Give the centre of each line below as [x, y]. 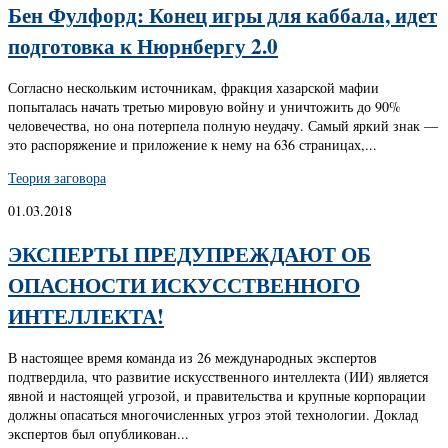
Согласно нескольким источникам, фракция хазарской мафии [193, 88]
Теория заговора [57, 178]
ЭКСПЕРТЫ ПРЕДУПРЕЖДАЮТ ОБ [189, 253]
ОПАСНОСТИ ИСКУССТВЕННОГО [184, 284]
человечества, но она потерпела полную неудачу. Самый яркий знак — [223, 126]
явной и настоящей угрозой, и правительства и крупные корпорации [217, 396]
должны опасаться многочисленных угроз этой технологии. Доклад [213, 415]
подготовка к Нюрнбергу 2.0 [143, 45]
